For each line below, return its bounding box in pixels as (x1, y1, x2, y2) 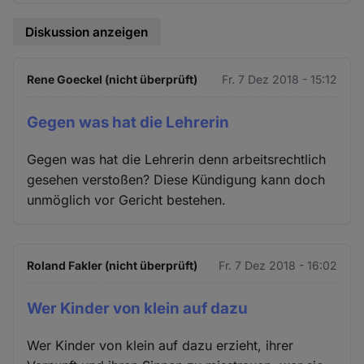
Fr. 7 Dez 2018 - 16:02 (218, 258, 337, 272)
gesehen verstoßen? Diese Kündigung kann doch (27, 171, 326, 188)
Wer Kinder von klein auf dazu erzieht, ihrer (27, 336, 294, 353)
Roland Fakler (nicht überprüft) (27, 258, 198, 272)
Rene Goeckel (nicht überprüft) (27, 72, 198, 87)
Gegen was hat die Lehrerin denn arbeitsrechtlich (27, 150, 327, 167)
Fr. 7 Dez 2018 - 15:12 (221, 72, 337, 87)
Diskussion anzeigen (25, 24, 149, 40)
